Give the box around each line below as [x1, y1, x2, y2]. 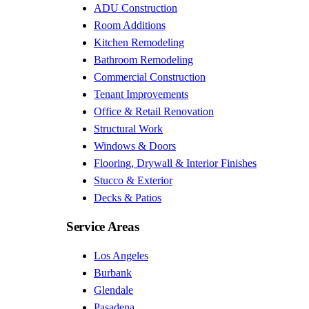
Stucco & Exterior [94, 175, 172, 187]
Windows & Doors [94, 140, 176, 152]
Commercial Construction [94, 71, 206, 83]
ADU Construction [94, 2, 177, 14]
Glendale [94, 283, 133, 296]
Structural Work [94, 123, 163, 135]
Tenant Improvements [94, 88, 188, 101]
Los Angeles [94, 249, 148, 261]
